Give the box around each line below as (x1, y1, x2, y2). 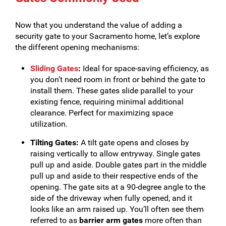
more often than (143, 215, 202, 225)
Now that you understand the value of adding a (15, 20, 182, 30)
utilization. (30, 119, 68, 129)
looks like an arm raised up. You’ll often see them (30, 204, 204, 214)
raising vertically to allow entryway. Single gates (30, 149, 200, 158)
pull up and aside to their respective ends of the (30, 171, 198, 181)
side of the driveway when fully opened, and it (30, 193, 192, 203)
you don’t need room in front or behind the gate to (30, 75, 205, 84)
